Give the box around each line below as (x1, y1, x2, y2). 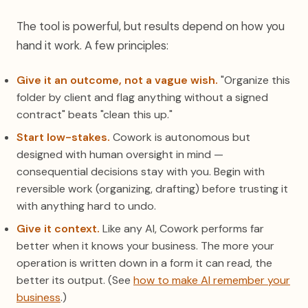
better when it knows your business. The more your (16, 239, 274, 253)
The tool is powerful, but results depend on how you (16, 19, 285, 34)
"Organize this (218, 73, 290, 87)
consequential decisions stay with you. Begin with (16, 164, 265, 179)
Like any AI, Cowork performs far (100, 221, 264, 236)
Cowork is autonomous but (110, 130, 250, 144)
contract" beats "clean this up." (16, 107, 173, 122)
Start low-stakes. (16, 130, 110, 144)
